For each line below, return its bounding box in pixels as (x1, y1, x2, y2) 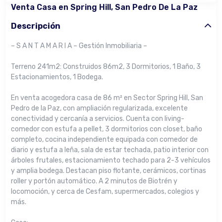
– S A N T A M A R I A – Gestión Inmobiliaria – (11, 42, 147, 50)
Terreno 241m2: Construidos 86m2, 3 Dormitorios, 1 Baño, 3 (11, 62, 201, 71)
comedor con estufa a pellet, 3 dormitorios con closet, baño (11, 125, 202, 133)
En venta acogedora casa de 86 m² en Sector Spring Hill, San (11, 94, 203, 102)
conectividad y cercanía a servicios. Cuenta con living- (11, 114, 184, 123)
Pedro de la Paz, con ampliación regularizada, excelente (11, 104, 188, 112)
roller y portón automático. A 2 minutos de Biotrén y (11, 177, 177, 185)
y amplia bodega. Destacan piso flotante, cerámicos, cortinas (11, 166, 206, 175)
